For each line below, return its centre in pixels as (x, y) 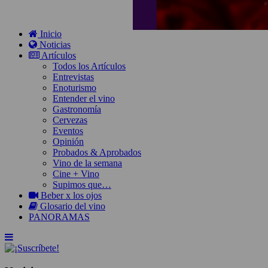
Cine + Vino (76, 173)
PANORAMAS (59, 217)
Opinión (68, 141)
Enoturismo (74, 87)
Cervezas (70, 120)
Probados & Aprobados (97, 152)
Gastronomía (77, 109)
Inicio (50, 33)
